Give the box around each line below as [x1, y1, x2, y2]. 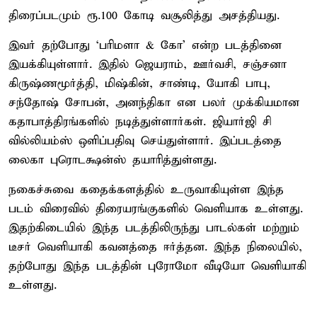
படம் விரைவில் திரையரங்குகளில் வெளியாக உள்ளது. [8, 201, 303, 217]
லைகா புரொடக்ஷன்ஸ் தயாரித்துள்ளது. [8, 152, 217, 168]
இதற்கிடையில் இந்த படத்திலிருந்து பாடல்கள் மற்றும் [8, 220, 299, 236]
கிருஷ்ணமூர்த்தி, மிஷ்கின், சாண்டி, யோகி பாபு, [8, 76, 270, 91]
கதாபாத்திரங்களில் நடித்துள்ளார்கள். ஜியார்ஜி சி [8, 114, 271, 129]
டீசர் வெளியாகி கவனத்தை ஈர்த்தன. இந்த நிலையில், [8, 239, 302, 255]
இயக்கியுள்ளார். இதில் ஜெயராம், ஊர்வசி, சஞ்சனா [8, 57, 287, 72]
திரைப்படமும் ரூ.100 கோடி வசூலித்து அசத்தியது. [8, 8, 279, 23]
